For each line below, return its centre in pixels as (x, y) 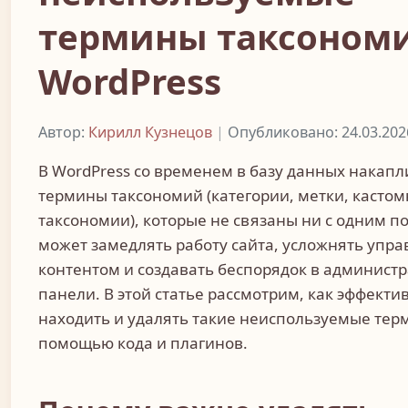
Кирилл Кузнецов (150, 132)
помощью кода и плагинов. (143, 342)
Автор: (63, 132)
